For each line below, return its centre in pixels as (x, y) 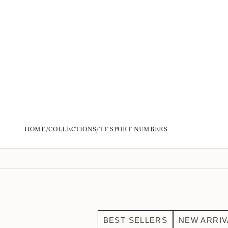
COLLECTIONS (73, 129)
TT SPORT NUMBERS (134, 129)
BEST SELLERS (135, 220)
